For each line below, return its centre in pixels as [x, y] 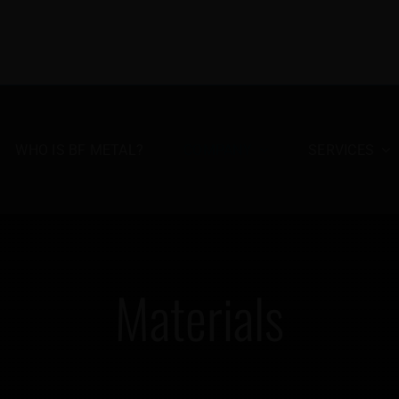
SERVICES [342, 150]
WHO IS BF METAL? [80, 150]
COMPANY [218, 150]
